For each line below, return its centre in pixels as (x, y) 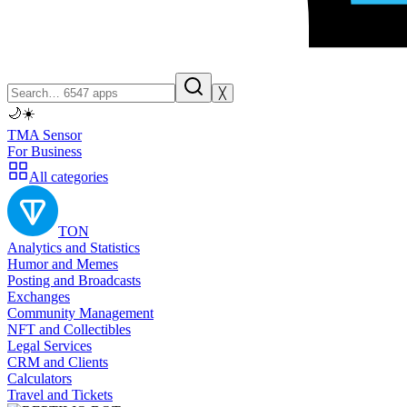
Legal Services (50, 346)
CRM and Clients (58, 362)
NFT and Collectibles (69, 329)
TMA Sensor (45, 135)
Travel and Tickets (60, 395)
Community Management (80, 313)
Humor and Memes (63, 264)
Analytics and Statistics (74, 248)
